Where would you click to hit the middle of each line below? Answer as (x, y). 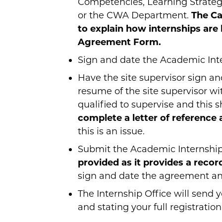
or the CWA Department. (135, 16)
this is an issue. (111, 132)
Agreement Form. (119, 42)
